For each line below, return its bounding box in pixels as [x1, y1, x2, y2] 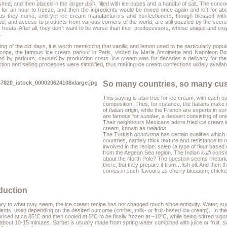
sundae [140, 113, 159, 120]
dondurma [134, 131, 160, 138]
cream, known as [103, 125, 147, 132]
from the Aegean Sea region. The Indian [103, 149, 202, 156]
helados [147, 125, 167, 132]
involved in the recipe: [103, 143, 158, 150]
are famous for [103, 113, 141, 120]
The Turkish [103, 131, 135, 138]
